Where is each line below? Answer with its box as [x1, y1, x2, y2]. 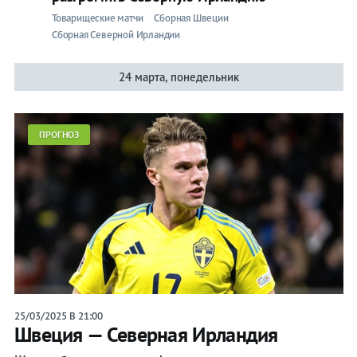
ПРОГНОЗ [38, 128, 80, 141]
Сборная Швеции [154, 11, 229, 25]
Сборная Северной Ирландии [51, 28, 180, 42]
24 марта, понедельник [118, 69, 239, 85]
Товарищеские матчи [51, 11, 143, 25]
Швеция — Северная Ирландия [14, 321, 278, 348]
